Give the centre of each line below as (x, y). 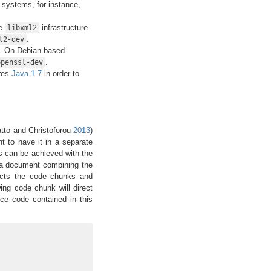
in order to (60, 74)
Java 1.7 (26, 74)
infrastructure (63, 28)
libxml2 (22, 28)
